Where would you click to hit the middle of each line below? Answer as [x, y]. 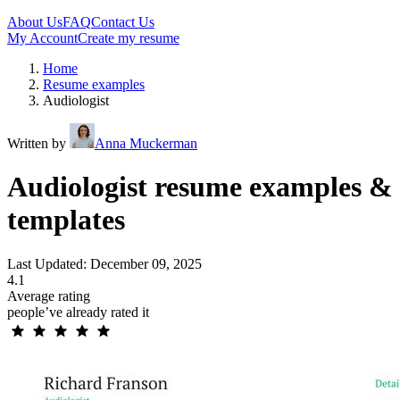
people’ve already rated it [78, 312]
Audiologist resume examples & [200, 187]
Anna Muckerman [146, 143]
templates [66, 220]
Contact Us [123, 22]
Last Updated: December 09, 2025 [104, 263]
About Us [35, 22]
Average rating [49, 296]
